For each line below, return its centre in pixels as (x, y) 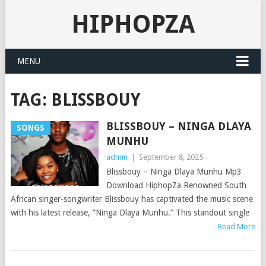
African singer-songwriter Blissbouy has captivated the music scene (132, 199)
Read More (237, 227)
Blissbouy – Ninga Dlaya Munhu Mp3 (174, 172)
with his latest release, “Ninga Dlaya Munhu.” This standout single (130, 213)
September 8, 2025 (171, 157)
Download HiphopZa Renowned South (176, 185)
